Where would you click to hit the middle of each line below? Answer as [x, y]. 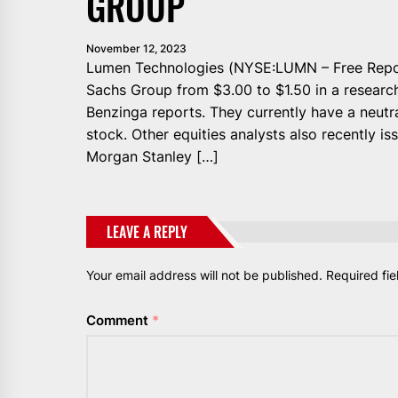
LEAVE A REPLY [147, 231]
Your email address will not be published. [204, 275]
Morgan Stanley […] [152, 156]
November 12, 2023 [136, 48]
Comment [119, 320]
